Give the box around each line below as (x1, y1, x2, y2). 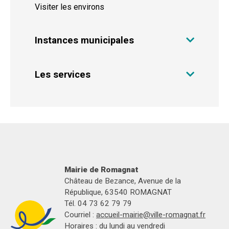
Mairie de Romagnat (64, 165, 139, 175)
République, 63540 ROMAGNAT (64, 188, 172, 197)
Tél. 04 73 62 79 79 (64, 199, 132, 209)
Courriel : (64, 210, 96, 220)
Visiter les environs (35, 2, 104, 12)
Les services (35, 69, 90, 80)
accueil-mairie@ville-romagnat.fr (96, 210, 205, 220)
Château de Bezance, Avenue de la (64, 176, 181, 186)
